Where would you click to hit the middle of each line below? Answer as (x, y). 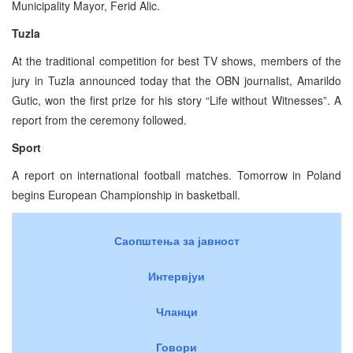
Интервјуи (176, 275)
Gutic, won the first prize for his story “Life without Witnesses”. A (176, 100)
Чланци (176, 311)
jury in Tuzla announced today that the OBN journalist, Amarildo (176, 80)
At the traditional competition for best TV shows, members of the (176, 60)
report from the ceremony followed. (99, 119)
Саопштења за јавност (176, 240)
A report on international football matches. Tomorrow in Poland (176, 175)
